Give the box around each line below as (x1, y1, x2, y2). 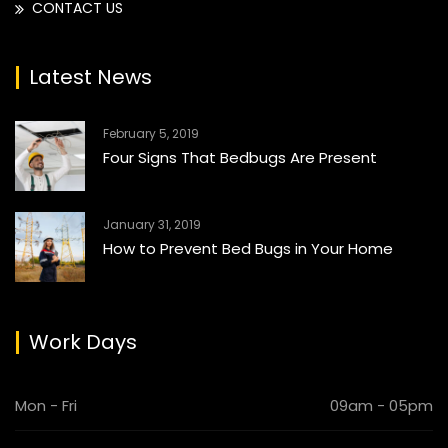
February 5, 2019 (103, 125, 199, 143)
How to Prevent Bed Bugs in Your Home (103, 238, 393, 260)
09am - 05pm (330, 395, 433, 417)
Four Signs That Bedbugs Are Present (103, 147, 377, 169)
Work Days (29, 328, 137, 357)
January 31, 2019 (103, 216, 201, 234)
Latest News (29, 63, 152, 92)
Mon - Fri (15, 395, 77, 417)
